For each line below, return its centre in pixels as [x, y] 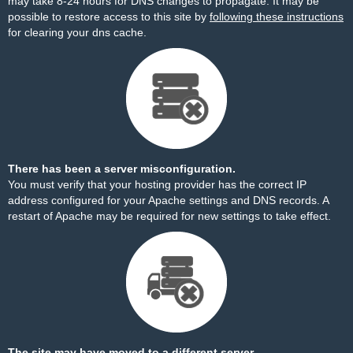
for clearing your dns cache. [77, 32]
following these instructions [277, 17]
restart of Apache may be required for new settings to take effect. [169, 216]
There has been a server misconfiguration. [122, 169]
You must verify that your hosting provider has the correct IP [157, 184]
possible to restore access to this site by [109, 17]
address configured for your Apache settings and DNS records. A [168, 200]
